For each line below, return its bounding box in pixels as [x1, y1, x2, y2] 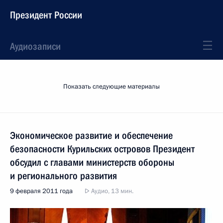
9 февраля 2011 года [10, 187, 73, 196]
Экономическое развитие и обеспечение [10, 129, 173, 141]
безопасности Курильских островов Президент [10, 143, 195, 155]
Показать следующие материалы [63, 82, 160, 91]
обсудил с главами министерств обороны [10, 156, 174, 168]
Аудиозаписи [10, 40, 61, 52]
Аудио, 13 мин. [90, 187, 133, 196]
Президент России [10, 9, 82, 21]
